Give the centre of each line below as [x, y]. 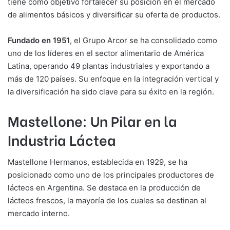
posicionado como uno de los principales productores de [111, 175]
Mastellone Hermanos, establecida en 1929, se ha [98, 162]
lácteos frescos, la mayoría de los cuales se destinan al [107, 201]
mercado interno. [39, 214]
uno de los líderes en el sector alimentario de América [106, 53]
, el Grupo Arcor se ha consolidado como [143, 40]
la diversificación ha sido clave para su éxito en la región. [111, 91]
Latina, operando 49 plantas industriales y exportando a [109, 66]
